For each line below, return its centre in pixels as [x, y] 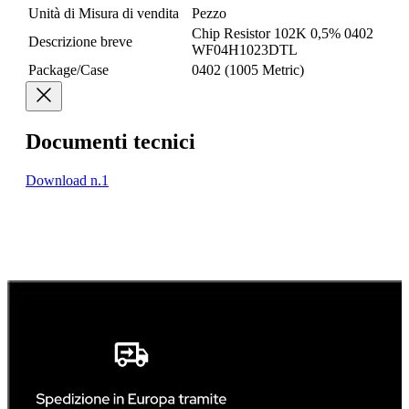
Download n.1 [67, 181]
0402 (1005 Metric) [248, 70]
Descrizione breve [80, 42]
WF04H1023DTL [245, 50]
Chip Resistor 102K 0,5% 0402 [283, 34]
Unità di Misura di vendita [104, 14]
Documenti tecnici [110, 142]
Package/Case [68, 70]
